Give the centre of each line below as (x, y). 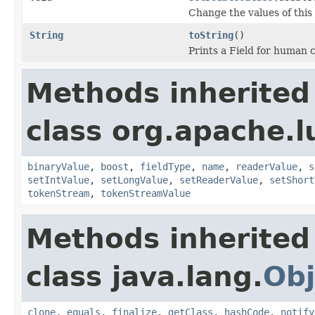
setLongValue (134, 180)
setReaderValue (219, 180)
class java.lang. (144, 276)
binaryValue (58, 166)
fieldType (165, 166)
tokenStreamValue (146, 193)
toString (211, 35)
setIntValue (58, 180)
